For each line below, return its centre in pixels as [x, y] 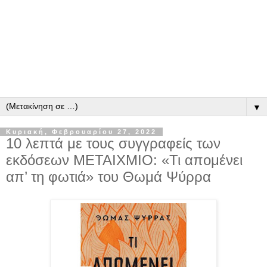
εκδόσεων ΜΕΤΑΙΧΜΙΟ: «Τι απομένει [124, 160]
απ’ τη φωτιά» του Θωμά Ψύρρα [108, 177]
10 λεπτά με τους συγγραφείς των [113, 143]
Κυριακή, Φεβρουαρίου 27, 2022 [81, 132]
